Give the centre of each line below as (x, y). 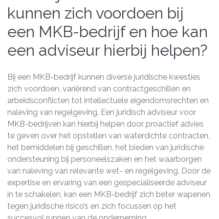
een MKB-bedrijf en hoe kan (108, 32)
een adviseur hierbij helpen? (107, 50)
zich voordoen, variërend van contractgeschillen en (99, 89)
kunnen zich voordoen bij (96, 13)
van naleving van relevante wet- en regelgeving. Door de (109, 171)
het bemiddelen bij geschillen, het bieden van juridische (106, 147)
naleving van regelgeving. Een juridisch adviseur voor (102, 112)
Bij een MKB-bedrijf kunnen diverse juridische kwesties (104, 77)
